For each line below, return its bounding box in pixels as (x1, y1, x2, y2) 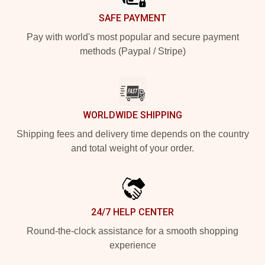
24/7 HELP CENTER (91, 206, 174, 218)
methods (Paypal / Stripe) (79, 46, 186, 56)
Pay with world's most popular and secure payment (26, 31, 239, 42)
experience (109, 240, 156, 250)
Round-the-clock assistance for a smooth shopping (27, 225, 238, 236)
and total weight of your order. (71, 143, 194, 153)
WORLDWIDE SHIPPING (83, 109, 182, 121)
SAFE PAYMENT (99, 12, 166, 24)
